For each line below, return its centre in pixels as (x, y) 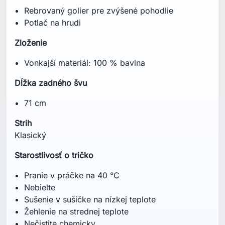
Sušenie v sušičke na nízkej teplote (90, 200)
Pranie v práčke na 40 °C (72, 176)
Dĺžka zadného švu (51, 83)
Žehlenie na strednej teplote (77, 212)
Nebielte (40, 188)
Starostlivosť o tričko (54, 155)
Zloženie (31, 43)
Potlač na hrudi (53, 23)
